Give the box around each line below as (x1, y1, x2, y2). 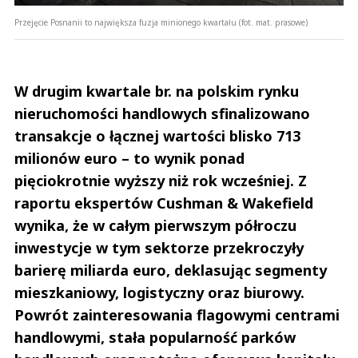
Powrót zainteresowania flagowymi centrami (14, 305, 340, 325)
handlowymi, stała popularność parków (14, 328, 296, 348)
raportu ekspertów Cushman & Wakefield (14, 193, 313, 213)
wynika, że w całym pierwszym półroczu (14, 216, 296, 236)
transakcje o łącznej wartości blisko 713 (14, 126, 300, 146)
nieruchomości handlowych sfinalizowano (14, 104, 310, 124)
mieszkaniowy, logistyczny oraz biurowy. (14, 283, 304, 303)
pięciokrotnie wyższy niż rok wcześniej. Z (14, 171, 307, 191)
